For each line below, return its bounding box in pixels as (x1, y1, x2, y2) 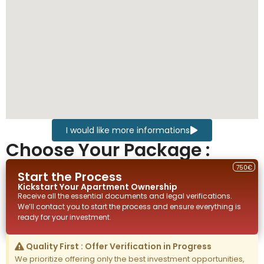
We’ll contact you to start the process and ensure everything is (18, 201, 241, 212)
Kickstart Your (18, 180, 81, 193)
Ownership (129, 180, 177, 193)
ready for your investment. (18, 212, 111, 222)
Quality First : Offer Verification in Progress (24, 240, 212, 252)
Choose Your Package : (6, 137, 210, 163)
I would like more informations (66, 124, 190, 136)
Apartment (81, 180, 129, 193)
